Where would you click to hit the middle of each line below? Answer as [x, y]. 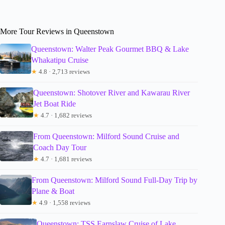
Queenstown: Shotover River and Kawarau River [111, 92]
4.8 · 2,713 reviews [63, 71]
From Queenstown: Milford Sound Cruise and [106, 136]
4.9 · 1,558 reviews [64, 202]
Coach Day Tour [60, 147]
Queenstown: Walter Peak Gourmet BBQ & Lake [110, 49]
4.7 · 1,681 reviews [65, 159]
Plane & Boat [53, 191]
